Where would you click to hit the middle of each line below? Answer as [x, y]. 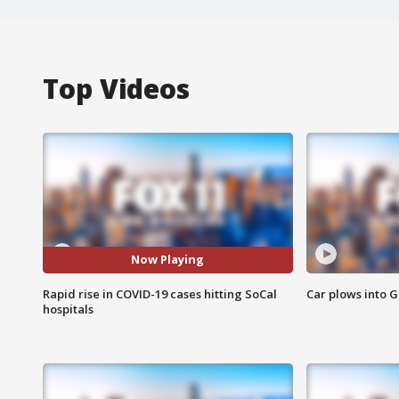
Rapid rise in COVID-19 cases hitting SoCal [160, 293]
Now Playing [168, 260]
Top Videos [116, 88]
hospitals [68, 309]
